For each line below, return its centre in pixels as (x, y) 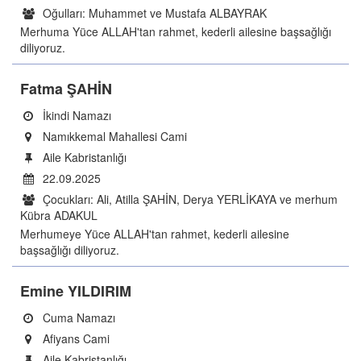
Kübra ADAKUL (59, 215)
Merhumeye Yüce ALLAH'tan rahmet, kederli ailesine (155, 234)
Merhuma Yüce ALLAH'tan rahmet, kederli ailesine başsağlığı (176, 31)
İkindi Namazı (75, 115)
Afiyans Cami (75, 338)
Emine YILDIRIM (76, 291)
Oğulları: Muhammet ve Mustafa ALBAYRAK (153, 13)
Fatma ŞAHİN (66, 89)
